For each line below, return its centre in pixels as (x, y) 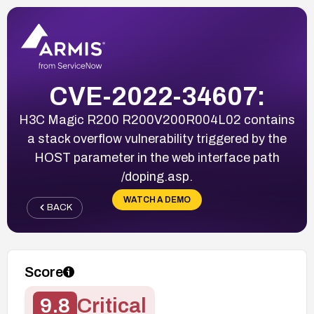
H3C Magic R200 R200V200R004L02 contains (157, 120)
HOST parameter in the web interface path (157, 157)
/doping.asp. (157, 176)
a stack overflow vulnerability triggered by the (157, 138)
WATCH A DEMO (157, 199)
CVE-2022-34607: (157, 96)
